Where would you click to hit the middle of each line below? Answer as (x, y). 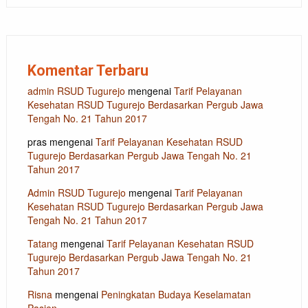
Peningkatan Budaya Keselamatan (176, 295)
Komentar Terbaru (88, 71)
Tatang (42, 244)
